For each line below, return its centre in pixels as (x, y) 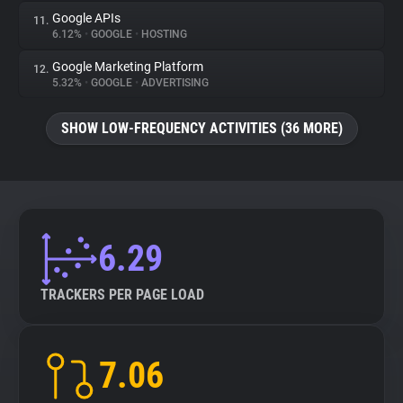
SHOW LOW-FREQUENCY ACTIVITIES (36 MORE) (201, 128)
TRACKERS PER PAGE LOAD (122, 295)
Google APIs (86, 18)
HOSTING (163, 34)
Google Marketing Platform (128, 67)
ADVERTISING (174, 83)
